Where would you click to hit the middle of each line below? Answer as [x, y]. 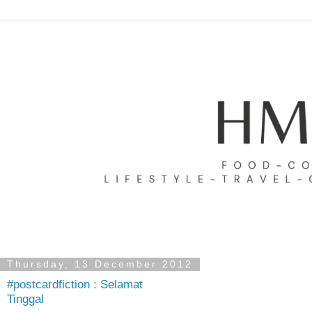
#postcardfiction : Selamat [75, 284]
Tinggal [25, 299]
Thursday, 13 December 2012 [100, 264]
